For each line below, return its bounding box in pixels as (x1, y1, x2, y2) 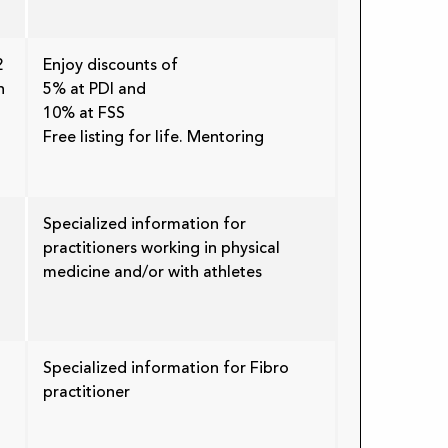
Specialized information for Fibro (43, 358, 289, 379)
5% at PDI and (43, 79, 146, 100)
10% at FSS (43, 103, 125, 124)
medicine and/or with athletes (43, 262, 262, 283)
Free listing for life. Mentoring (43, 127, 264, 148)
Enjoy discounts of (43, 55, 178, 76)
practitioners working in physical (43, 238, 280, 259)
